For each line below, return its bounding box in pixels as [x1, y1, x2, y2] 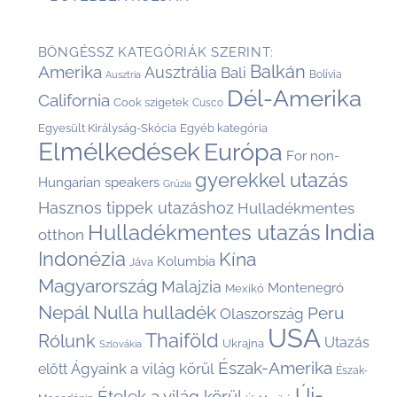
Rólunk [37, 330, 96, 352]
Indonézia [37, 246, 126, 270]
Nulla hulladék [92, 300, 216, 323]
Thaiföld [144, 328, 219, 352]
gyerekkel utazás [194, 167, 348, 191]
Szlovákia [98, 338, 142, 349]
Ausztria [105, 68, 141, 80]
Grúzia [162, 177, 191, 189]
